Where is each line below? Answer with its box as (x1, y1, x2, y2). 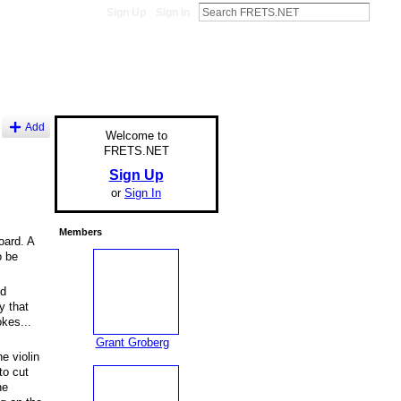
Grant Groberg (95, 336, 169, 350)
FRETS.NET (103, 143, 169, 158)
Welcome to (105, 128, 167, 142)
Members (58, 226, 102, 238)
